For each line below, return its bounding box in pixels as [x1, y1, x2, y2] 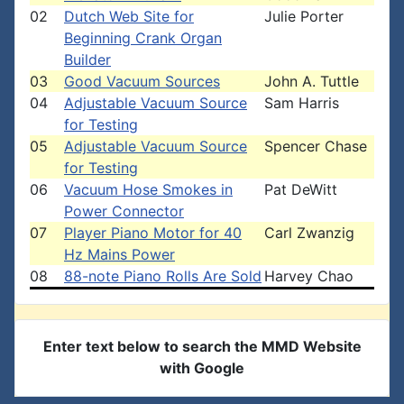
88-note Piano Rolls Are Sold [64, 267, 262, 285]
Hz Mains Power [64, 245, 175, 263]
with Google [160, 359, 244, 377]
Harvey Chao [264, 267, 353, 285]
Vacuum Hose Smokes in [64, 180, 233, 198]
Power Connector [64, 202, 184, 220]
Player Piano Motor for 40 [64, 224, 242, 242]
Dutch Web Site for [64, 7, 194, 25]
